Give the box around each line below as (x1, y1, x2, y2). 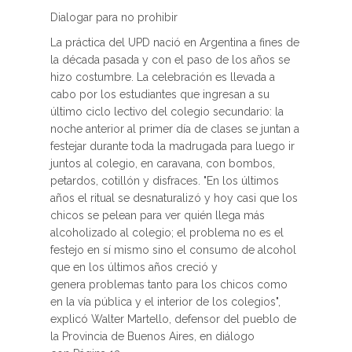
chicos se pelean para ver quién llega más (50, 209, 265, 222)
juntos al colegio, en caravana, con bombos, (50, 157, 275, 170)
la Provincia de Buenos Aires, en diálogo (50, 330, 255, 343)
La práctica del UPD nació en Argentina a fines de (50, 36, 299, 49)
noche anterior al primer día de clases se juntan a (50, 123, 299, 135)
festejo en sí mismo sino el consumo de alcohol (50, 244, 296, 256)
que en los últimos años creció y (50, 261, 218, 273)
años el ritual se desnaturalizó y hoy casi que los (50, 192, 298, 204)
